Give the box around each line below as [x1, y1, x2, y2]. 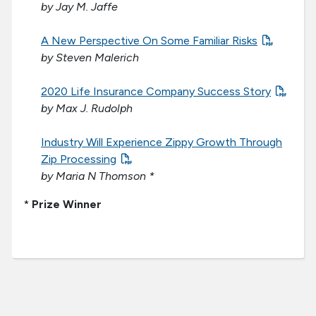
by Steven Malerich [41, 51, 139, 65]
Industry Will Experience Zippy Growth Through [41, 135, 282, 150]
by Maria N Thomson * [41, 169, 154, 183]
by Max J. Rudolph [41, 102, 133, 116]
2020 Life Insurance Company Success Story [41, 85, 271, 99]
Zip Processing [41, 152, 116, 166]
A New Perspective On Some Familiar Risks [41, 34, 257, 48]
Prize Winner [29, 197, 102, 212]
